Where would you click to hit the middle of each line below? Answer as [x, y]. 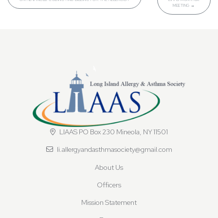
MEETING [181, 6]
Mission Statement [109, 202]
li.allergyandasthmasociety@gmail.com [114, 149]
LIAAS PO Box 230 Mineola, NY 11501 [113, 132]
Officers [109, 185]
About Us [109, 167]
